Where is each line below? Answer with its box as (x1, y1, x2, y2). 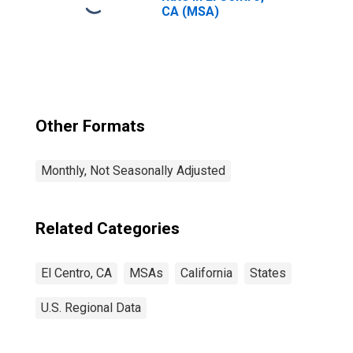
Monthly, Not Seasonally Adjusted (41, 163, 225, 178)
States (250, 266, 286, 281)
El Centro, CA (41, 266, 112, 281)
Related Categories (35, 219, 180, 238)
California (180, 266, 232, 281)
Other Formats (35, 117, 145, 136)
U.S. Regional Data (41, 300, 141, 315)
